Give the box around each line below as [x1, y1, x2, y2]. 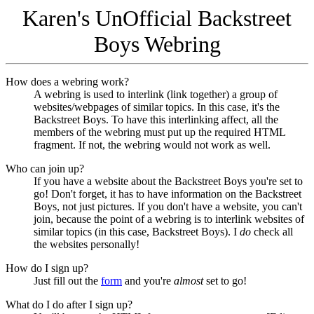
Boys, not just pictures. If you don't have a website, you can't [34, 200, 302, 212]
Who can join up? [6, 163, 84, 175]
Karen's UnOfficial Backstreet [22, 6, 292, 31]
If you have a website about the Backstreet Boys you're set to [34, 175, 303, 187]
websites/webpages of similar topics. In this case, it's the [34, 101, 280, 113]
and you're [122, 275, 174, 287]
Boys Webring [93, 32, 221, 57]
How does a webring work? [6, 76, 129, 88]
